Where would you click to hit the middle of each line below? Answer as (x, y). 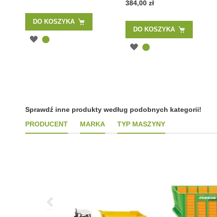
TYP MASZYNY (141, 124)
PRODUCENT (46, 124)
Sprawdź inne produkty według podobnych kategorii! (113, 109)
